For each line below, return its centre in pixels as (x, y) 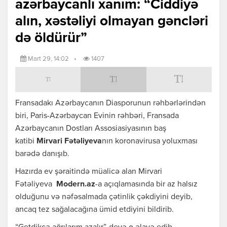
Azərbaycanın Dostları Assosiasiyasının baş (91, 129)
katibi (26, 142)
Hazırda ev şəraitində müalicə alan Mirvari (89, 172)
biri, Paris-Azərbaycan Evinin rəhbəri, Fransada (97, 116)
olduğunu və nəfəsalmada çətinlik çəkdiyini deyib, (104, 197)
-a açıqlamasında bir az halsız (146, 185)
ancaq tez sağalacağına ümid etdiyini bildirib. (94, 210)
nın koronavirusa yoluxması (150, 142)
